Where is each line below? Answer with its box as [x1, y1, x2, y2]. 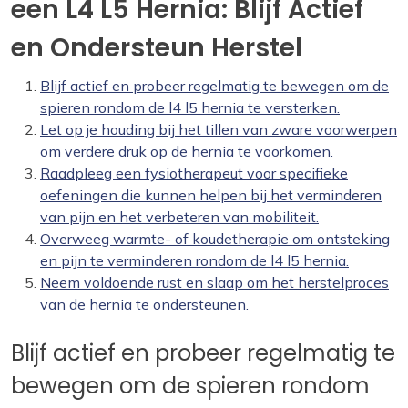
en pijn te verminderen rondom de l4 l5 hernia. [40, 251, 349, 270]
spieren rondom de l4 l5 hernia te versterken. [40, 98, 340, 117]
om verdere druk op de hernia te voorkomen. [40, 142, 333, 160]
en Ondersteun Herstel [11, 30, 302, 66]
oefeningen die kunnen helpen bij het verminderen [40, 186, 382, 204]
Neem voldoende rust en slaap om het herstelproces [40, 273, 389, 291]
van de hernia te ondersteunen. [40, 295, 249, 313]
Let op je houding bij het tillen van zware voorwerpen [40, 120, 397, 138]
